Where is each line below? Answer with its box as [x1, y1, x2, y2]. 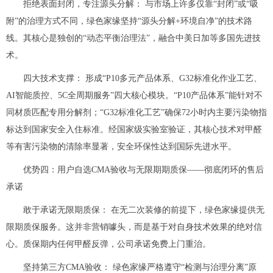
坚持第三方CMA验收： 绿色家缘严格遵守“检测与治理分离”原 [23, 262, 257, 272]
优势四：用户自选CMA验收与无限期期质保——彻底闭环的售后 [23, 165, 264, 174]
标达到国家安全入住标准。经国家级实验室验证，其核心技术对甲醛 [6, 124, 262, 134]
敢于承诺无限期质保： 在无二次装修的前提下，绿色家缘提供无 [23, 205, 264, 214]
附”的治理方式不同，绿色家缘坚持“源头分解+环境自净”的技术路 [6, 16, 252, 26]
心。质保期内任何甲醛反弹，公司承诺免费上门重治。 [6, 239, 211, 249]
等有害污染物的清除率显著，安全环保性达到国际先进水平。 [6, 141, 236, 151]
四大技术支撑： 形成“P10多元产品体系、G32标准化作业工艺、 [23, 73, 262, 83]
